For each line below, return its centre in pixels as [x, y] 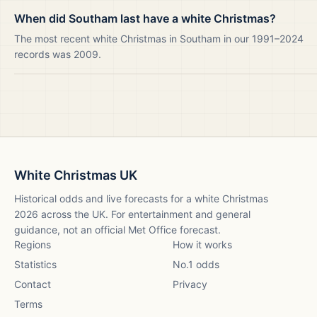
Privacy [190, 284]
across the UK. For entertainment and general [144, 214]
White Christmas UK [76, 175]
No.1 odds [196, 264]
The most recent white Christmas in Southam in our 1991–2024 [159, 39]
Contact [33, 284]
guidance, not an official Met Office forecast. [117, 230]
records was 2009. [58, 54]
